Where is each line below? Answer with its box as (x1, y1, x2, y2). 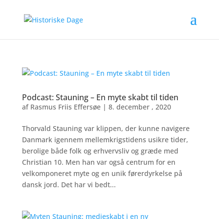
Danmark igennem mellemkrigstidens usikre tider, (22, 135, 188, 144)
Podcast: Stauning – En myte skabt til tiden (22, 92, 178, 103)
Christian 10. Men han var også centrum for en (22, 157, 175, 167)
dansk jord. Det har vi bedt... (22, 180, 116, 189)
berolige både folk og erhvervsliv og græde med (22, 146, 178, 155)
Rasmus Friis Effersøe (30, 102, 101, 111)
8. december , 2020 (108, 102, 171, 111)
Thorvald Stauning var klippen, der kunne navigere (22, 124, 190, 133)
